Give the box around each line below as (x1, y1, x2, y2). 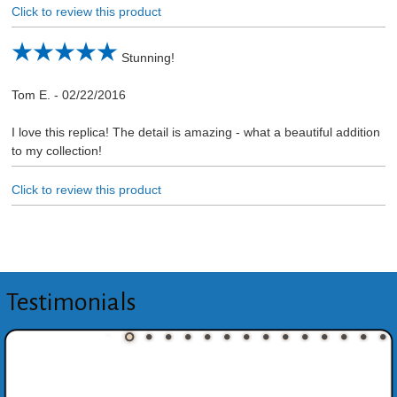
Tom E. (11, 88, 51, 103)
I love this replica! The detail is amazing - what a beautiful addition (11, 125, 380, 140)
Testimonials (6, 288, 136, 315)
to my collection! (11, 144, 102, 159)
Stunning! (121, 51, 175, 66)
